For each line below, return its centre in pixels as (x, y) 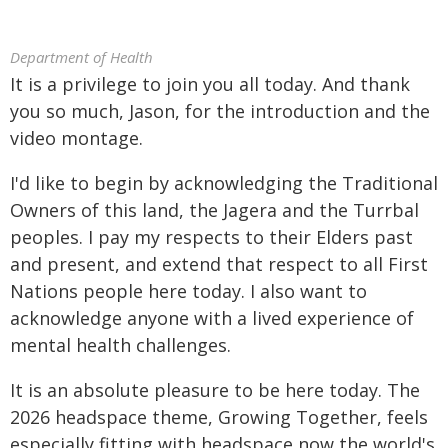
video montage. (76, 138)
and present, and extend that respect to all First (219, 264)
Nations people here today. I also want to (188, 291)
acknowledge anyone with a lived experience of (212, 318)
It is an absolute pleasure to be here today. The (215, 390)
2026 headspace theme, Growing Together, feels (219, 417)
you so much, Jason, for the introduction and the (220, 111)
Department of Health (81, 57)
